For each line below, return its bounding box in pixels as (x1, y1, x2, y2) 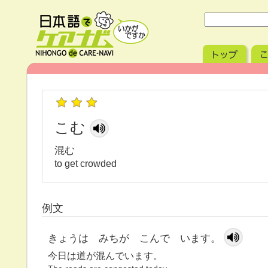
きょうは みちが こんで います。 (48, 233, 221, 244)
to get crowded (54, 159, 117, 169)
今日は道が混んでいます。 (48, 251, 163, 261)
